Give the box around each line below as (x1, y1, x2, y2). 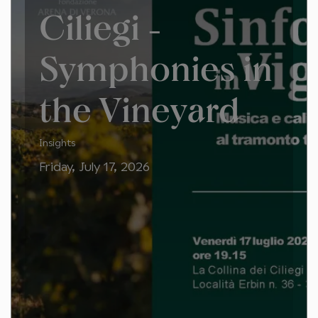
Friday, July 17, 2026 (39, 161, 150, 174)
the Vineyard (39, 88, 240, 129)
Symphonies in (39, 47, 273, 88)
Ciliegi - (39, 6, 163, 47)
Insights (39, 138, 75, 148)
